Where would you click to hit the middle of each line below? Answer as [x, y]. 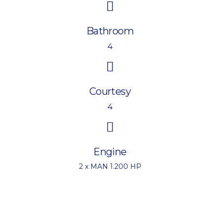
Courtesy [110, 91]
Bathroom [110, 31]
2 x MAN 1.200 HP [110, 166]
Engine [110, 151]
